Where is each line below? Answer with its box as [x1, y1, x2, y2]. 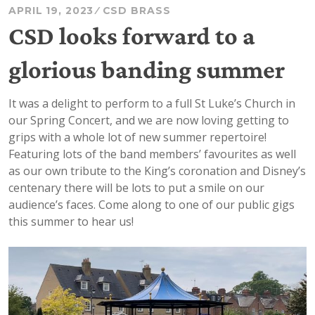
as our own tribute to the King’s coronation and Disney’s [8, 162, 306, 179]
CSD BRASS [102, 4, 171, 17]
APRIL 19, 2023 [8, 4, 94, 17]
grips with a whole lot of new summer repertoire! [8, 129, 266, 145]
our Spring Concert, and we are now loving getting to [8, 112, 289, 128]
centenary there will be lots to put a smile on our [8, 179, 264, 195]
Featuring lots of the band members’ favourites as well [8, 146, 296, 162]
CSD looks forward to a [8, 21, 255, 50]
